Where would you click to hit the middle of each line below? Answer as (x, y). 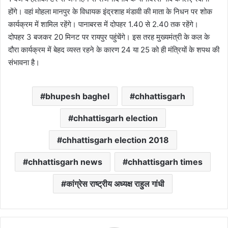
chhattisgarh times (165, 162)
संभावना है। (25, 62)
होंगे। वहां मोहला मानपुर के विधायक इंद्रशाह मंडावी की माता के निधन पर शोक (110, 11)
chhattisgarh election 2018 (115, 140)
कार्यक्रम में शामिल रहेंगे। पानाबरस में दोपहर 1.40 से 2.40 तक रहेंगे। (103, 24)
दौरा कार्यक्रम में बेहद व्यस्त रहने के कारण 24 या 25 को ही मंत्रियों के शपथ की (114, 50)
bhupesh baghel (77, 96)
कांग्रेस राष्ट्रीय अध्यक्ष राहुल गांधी (115, 184)
